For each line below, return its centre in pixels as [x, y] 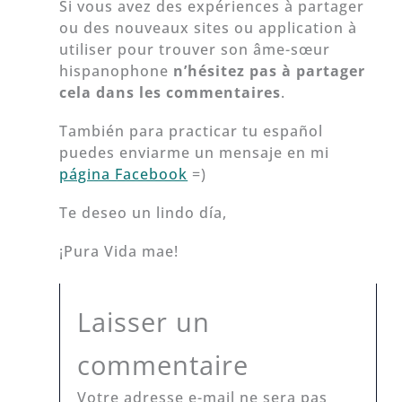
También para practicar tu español [192, 131]
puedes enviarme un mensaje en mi [195, 152]
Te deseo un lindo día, [144, 213]
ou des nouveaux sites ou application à [209, 27]
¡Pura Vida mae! [119, 252]
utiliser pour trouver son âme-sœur [195, 49]
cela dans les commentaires [170, 92]
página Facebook [124, 174]
